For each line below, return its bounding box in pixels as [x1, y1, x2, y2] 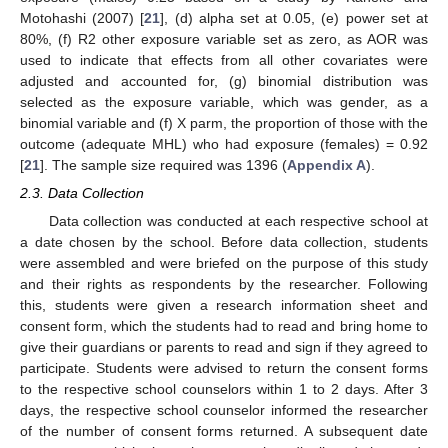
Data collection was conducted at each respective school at [48, 212, 428, 229]
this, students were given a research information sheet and [20, 296, 428, 313]
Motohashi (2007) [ [20, 10, 145, 27]
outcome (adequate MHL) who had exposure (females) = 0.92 [20, 136, 428, 153]
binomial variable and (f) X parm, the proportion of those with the [20, 115, 428, 132]
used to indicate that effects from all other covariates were [20, 52, 428, 69]
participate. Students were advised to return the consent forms [20, 359, 428, 376]
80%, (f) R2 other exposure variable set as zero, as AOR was [20, 31, 428, 48]
